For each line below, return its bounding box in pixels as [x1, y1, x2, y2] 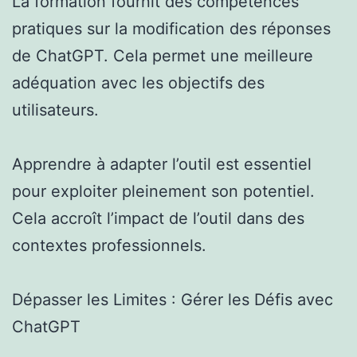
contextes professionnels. [12, 235, 206, 255]
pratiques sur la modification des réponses [12, 18, 331, 38]
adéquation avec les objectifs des [12, 73, 265, 92]
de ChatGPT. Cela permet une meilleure [12, 45, 313, 65]
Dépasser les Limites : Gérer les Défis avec [12, 289, 333, 309]
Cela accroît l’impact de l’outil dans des [12, 208, 304, 228]
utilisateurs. [12, 100, 99, 120]
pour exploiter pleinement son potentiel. [12, 181, 315, 201]
